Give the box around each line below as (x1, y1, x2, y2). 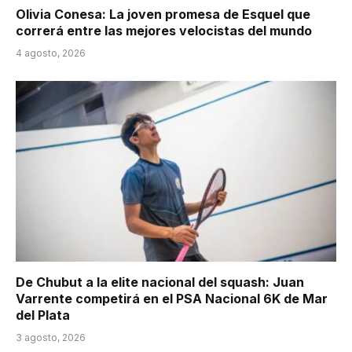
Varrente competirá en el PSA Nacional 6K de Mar (16, 290, 328, 306)
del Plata (16, 306, 70, 323)
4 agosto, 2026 (16, 47, 86, 60)
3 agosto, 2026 (16, 331, 86, 343)
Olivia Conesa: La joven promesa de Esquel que (16, 6, 310, 23)
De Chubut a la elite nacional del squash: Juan (16, 273, 304, 290)
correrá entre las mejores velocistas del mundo (16, 23, 312, 39)
